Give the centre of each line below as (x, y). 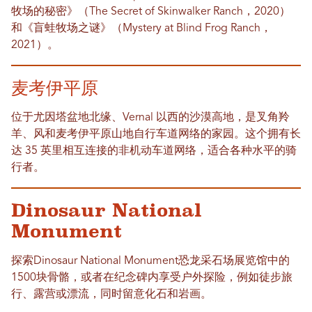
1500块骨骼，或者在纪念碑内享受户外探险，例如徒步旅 (152, 278)
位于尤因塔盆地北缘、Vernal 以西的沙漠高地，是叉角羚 (150, 118)
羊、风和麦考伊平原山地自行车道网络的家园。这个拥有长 (156, 135)
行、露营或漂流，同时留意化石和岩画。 (111, 295)
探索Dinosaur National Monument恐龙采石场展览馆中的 (150, 262)
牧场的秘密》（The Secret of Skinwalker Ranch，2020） (151, 12)
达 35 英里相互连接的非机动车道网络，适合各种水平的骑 (154, 151)
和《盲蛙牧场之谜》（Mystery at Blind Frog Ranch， (141, 29)
